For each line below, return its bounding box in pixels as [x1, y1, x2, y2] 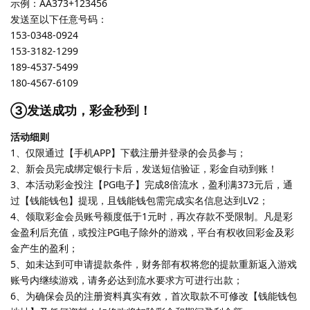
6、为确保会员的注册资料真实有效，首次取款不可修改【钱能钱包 [10, 289, 297, 303]
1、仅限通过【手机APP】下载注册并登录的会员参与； [10, 146, 246, 160]
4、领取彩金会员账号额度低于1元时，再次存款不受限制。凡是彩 [10, 210, 293, 224]
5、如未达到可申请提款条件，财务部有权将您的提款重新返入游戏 [10, 257, 297, 271]
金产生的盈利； [10, 241, 78, 255]
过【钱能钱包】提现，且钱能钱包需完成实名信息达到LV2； [10, 194, 268, 208]
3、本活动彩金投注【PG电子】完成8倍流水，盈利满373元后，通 [10, 178, 293, 192]
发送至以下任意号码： [10, 12, 107, 26]
